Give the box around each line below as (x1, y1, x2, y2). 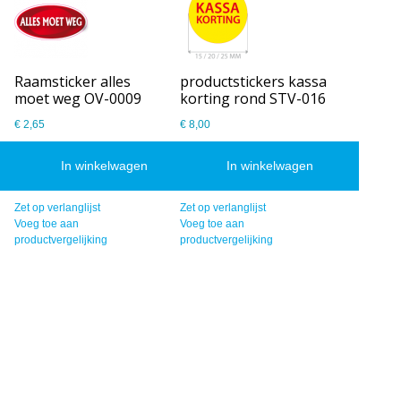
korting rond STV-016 (180, 88, 327, 108)
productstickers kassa (180, 71, 328, 91)
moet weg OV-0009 (14, 88, 142, 108)
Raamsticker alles (14, 71, 132, 91)
